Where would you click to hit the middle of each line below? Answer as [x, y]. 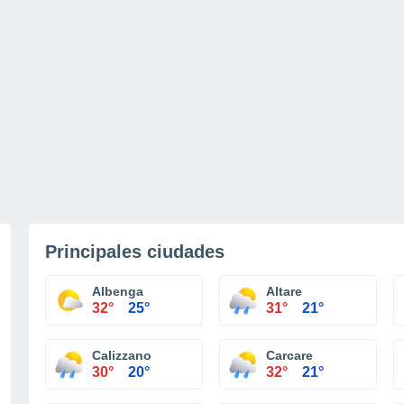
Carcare [289, 355]
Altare [284, 291]
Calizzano [122, 355]
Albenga [118, 291]
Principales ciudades [135, 252]
